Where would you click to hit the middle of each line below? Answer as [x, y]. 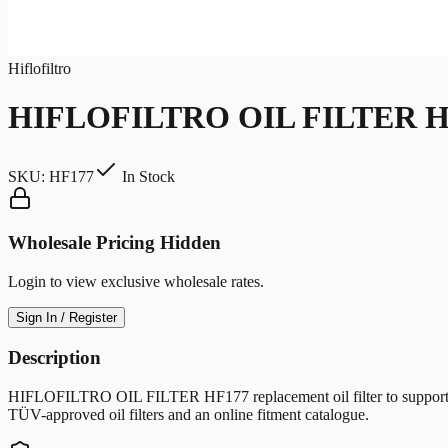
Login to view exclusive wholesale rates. [136, 282]
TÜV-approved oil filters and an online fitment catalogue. [188, 414]
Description [54, 357]
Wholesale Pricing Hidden [114, 243]
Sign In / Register [66, 318]
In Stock [146, 176]
